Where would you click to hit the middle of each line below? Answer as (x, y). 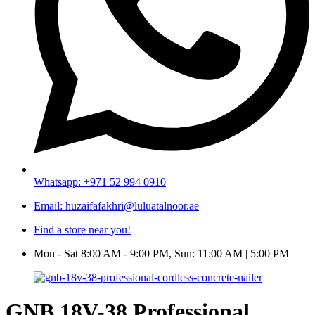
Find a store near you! (82, 230)
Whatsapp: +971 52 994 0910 (100, 182)
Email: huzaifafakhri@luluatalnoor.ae (116, 206)
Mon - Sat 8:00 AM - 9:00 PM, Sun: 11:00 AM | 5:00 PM (161, 253)
